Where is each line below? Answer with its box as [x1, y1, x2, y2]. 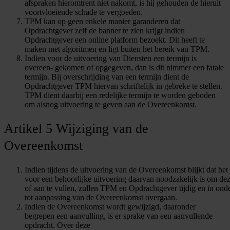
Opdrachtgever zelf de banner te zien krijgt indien [25, 26, 185, 35]
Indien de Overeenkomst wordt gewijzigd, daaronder [25, 202, 196, 211]
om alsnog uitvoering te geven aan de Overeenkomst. [25, 100, 197, 109]
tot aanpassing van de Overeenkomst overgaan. [25, 193, 177, 202]
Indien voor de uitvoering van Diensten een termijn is [25, 53, 197, 63]
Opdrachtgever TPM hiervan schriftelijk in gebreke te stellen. [25, 81, 222, 90]
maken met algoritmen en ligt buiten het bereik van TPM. [25, 44, 209, 53]
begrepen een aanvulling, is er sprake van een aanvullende [25, 211, 213, 220]
